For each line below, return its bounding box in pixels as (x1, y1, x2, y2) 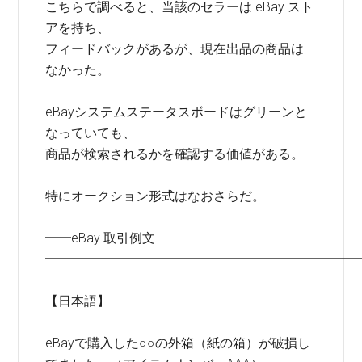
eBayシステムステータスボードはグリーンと (45, 104, 308, 120)
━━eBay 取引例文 (45, 230, 156, 246)
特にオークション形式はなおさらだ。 (45, 188, 266, 204)
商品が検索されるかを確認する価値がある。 (45, 146, 305, 162)
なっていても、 (45, 125, 137, 141)
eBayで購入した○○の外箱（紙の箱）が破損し (45, 335, 311, 351)
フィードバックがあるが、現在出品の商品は (45, 41, 305, 57)
